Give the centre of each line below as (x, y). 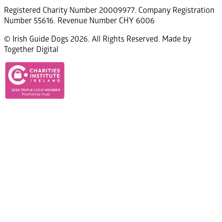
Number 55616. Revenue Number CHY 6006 (79, 20)
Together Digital (31, 49)
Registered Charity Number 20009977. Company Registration (109, 10)
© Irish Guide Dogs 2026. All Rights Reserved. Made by (98, 39)
